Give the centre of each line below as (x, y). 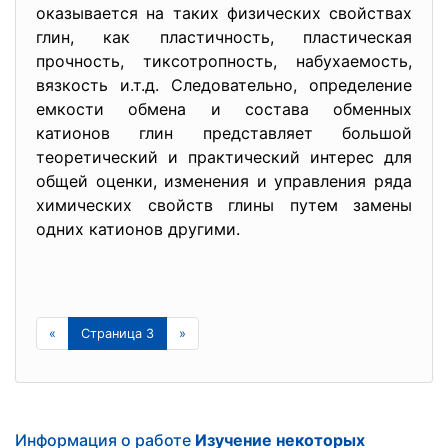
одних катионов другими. (138, 229)
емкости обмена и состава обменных (224, 109)
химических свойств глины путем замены (224, 205)
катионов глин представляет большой (224, 133)
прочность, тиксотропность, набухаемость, (224, 61)
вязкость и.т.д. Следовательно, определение (224, 85)
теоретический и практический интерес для (224, 157)
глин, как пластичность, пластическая (224, 37)
